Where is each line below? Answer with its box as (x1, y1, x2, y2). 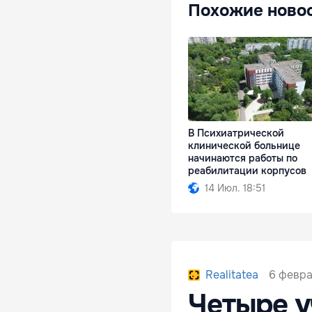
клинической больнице (188, 139, 300, 153)
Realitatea (205, 267, 258, 283)
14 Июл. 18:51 (205, 182, 265, 195)
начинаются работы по (188, 152, 297, 165)
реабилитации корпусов (188, 164, 306, 178)
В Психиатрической (188, 127, 284, 140)
